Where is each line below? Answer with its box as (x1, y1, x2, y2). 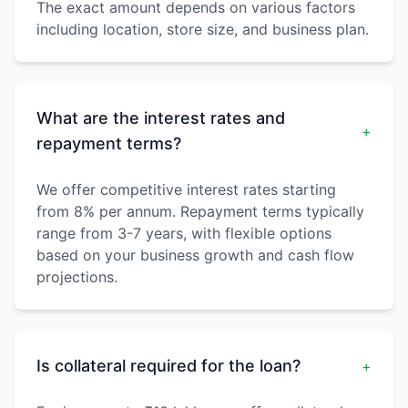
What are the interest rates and (36, 108, 285, 128)
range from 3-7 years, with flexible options (36, 224, 331, 243)
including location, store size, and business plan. (36, 20, 369, 39)
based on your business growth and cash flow (36, 246, 354, 265)
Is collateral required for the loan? (36, 356, 301, 376)
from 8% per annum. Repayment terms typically (36, 202, 364, 221)
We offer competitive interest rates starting (36, 180, 336, 199)
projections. (36, 268, 117, 287)
